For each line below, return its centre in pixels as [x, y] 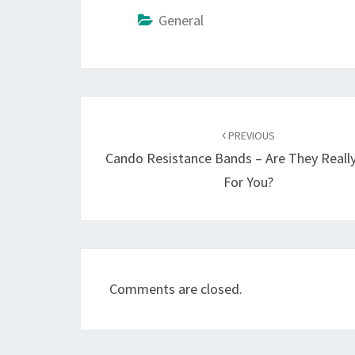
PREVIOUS [251, 136]
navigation [135, 139]
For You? [249, 182]
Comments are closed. [176, 289]
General [181, 20]
